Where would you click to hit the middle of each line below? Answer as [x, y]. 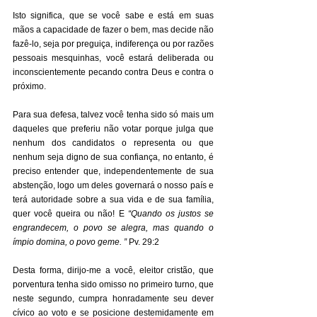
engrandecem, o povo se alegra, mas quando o [113, 228]
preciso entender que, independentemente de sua [113, 171]
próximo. [30, 86]
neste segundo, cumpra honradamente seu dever [113, 299]
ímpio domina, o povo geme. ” [70, 242]
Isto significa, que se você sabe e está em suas [113, 16]
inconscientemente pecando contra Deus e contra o [113, 72]
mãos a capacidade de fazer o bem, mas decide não [113, 30]
